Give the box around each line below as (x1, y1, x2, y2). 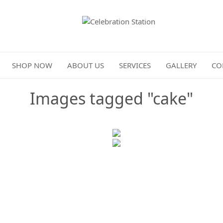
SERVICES (119, 60, 151, 70)
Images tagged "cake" (30, 88, 193, 110)
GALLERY (166, 60, 197, 70)
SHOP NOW (12, 60, 52, 70)
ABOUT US (67, 60, 104, 70)
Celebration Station (82, 27, 147, 37)
